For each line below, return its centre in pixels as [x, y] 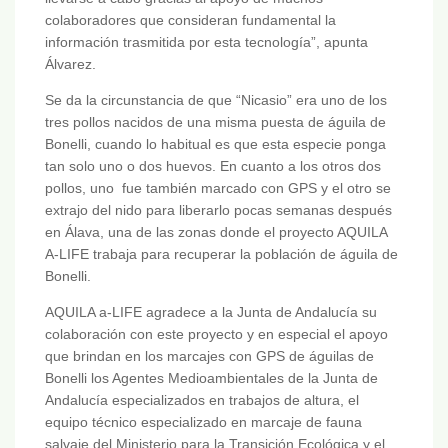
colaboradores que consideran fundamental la [190, 20]
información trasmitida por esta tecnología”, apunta [206, 42]
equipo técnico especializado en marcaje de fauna [203, 422]
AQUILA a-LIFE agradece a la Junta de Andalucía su [211, 312]
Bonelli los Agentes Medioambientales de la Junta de [211, 378]
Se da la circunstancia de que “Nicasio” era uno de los [216, 100]
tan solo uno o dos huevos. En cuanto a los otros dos [213, 166]
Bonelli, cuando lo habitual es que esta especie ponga [215, 144]
